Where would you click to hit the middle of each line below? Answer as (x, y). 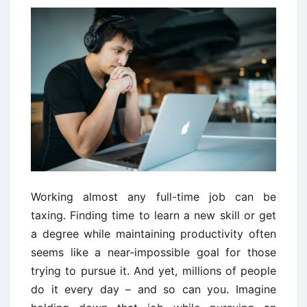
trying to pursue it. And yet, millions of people (153, 270)
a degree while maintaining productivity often (153, 233)
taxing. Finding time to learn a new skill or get (153, 215)
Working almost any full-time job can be (153, 196)
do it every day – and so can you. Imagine (153, 289)
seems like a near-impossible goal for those (153, 252)
